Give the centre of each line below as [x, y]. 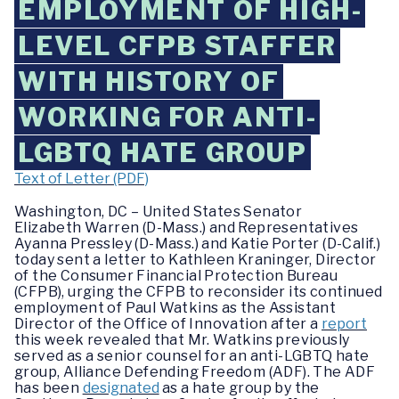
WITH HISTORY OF [149, 81]
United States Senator [222, 212]
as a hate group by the [239, 388]
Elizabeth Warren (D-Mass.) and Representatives [187, 228]
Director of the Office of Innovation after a [168, 324]
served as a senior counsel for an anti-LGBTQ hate [192, 356]
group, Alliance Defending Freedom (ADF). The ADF [195, 372]
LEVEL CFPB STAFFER [177, 46]
